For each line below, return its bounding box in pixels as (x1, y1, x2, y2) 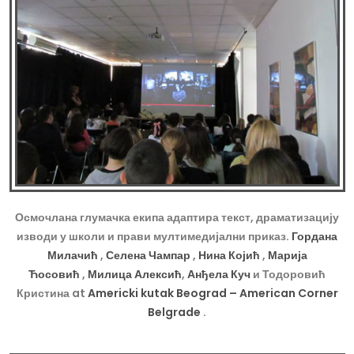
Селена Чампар (105, 247, 193, 264)
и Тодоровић (253, 266, 326, 283)
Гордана (292, 228, 337, 245)
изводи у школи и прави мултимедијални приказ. (17, 228, 292, 245)
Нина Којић (198, 247, 262, 264)
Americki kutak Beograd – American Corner (87, 285, 338, 302)
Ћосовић (28, 266, 82, 283)
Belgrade (148, 304, 203, 321)
